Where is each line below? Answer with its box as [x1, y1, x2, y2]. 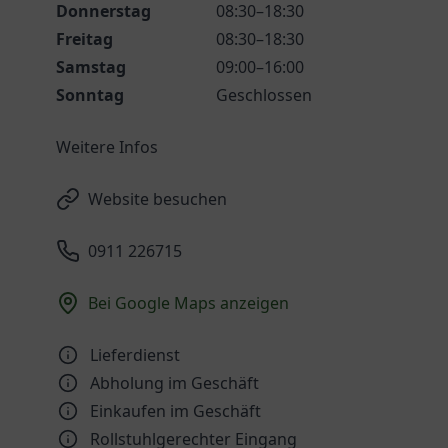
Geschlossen [216, 84, 312, 106]
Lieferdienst [90, 344, 180, 366]
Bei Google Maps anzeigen [88, 292, 289, 314]
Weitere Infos [56, 136, 158, 158]
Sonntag [56, 84, 124, 106]
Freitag [56, 28, 113, 50]
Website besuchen [88, 188, 227, 210]
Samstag [56, 56, 126, 78]
